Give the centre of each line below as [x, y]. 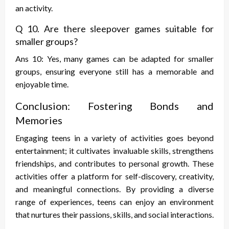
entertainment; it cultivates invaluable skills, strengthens [114, 151]
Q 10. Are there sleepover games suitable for [114, 29]
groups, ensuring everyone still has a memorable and [114, 72]
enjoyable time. [42, 84]
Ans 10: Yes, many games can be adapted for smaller [114, 59]
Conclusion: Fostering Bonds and [114, 106]
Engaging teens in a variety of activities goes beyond [114, 138]
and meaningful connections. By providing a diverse [114, 189]
